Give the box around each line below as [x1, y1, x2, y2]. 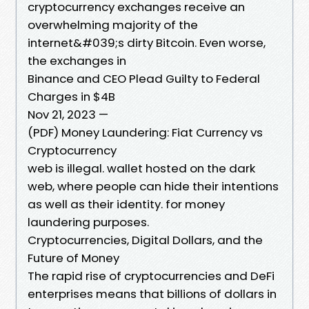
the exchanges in [28, 52, 129, 69]
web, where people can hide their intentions [28, 177, 279, 195]
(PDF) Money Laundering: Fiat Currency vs [28, 123, 263, 141]
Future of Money [28, 249, 119, 266]
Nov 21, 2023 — [28, 106, 108, 123]
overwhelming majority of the [28, 16, 198, 33]
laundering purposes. [28, 213, 149, 230]
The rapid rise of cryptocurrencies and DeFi [28, 267, 275, 284]
